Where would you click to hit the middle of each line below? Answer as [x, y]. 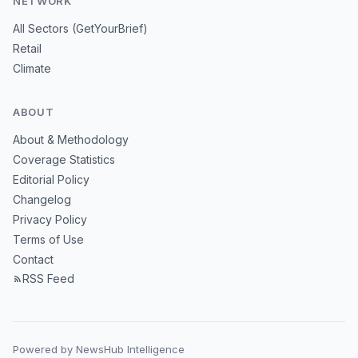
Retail [27, 48]
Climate [32, 68]
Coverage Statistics [64, 159]
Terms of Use [48, 239]
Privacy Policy [50, 219]
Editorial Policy [51, 179]
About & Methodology [71, 139]
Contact [33, 259]
